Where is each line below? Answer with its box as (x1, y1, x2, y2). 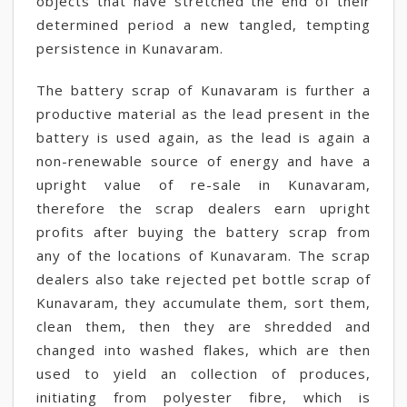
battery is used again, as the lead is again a (36, 128, 371, 146)
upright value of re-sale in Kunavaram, (36, 175, 371, 194)
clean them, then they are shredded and (36, 317, 371, 335)
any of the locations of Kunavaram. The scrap (36, 246, 371, 264)
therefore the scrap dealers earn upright (36, 199, 371, 217)
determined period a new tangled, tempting (36, 15, 371, 34)
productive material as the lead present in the (36, 104, 371, 123)
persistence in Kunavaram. (36, 39, 223, 57)
